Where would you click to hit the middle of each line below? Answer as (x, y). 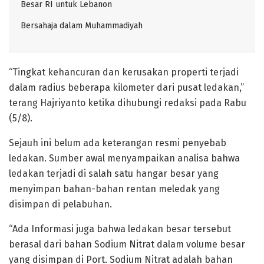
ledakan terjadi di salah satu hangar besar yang (114, 173)
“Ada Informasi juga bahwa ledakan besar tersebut (120, 229)
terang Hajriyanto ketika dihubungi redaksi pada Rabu (128, 103)
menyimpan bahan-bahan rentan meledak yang (114, 189)
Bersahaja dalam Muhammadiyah (82, 25)
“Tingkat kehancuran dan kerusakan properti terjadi (124, 72)
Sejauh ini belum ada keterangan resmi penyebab (118, 143)
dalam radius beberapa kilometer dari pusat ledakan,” (126, 87)
